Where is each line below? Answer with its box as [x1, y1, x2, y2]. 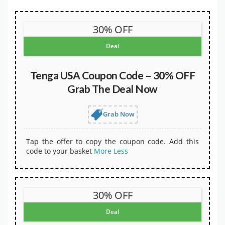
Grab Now [102, 109, 135, 119]
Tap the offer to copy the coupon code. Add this [26, 137, 199, 147]
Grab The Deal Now [67, 82, 158, 95]
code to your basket [26, 146, 92, 156]
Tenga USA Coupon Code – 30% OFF [30, 69, 195, 82]
